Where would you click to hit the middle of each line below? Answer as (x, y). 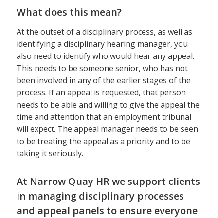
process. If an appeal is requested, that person (101, 93)
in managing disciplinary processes (100, 196)
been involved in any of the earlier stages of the (103, 81)
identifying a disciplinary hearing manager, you (102, 44)
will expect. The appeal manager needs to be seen (107, 129)
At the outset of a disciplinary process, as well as (104, 32)
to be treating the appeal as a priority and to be (103, 141)
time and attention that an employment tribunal (104, 117)
